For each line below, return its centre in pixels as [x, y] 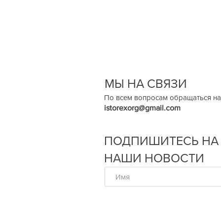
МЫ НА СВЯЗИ [146, 83]
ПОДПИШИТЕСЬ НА [161, 141]
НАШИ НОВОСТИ [156, 158]
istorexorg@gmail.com [142, 108]
